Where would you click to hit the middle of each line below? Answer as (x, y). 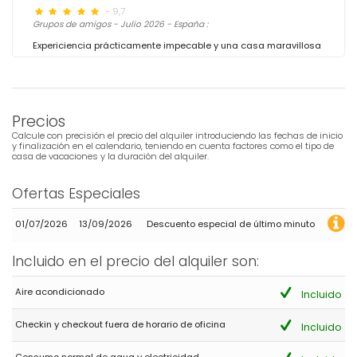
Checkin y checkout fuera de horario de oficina (121, 324)
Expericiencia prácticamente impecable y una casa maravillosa (177, 45)
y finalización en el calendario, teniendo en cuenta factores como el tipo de (173, 146)
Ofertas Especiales (76, 194)
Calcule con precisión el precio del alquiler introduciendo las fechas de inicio (177, 135)
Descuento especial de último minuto (230, 224)
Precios (39, 121)
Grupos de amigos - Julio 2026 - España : (120, 24)
